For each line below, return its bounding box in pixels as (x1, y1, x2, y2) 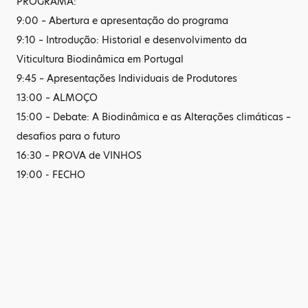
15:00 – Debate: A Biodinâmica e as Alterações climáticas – (16, 110, 291, 124)
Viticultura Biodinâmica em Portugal (16, 52, 184, 66)
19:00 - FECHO (16, 168, 85, 181)
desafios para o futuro (16, 129, 120, 143)
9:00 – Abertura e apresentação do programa (16, 14, 228, 27)
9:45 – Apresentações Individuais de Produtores (16, 71, 237, 85)
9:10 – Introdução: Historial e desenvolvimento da (16, 33, 247, 47)
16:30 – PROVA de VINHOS (16, 148, 142, 162)
